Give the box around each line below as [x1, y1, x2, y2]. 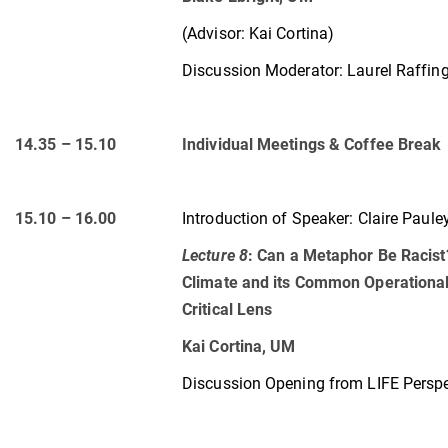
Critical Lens [182, 299, 273, 319]
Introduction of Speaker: [182, 208, 354, 228]
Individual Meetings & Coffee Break [182, 134, 442, 154]
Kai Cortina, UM [182, 336, 296, 356]
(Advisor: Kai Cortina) [182, 23, 335, 43]
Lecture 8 [182, 245, 248, 265]
